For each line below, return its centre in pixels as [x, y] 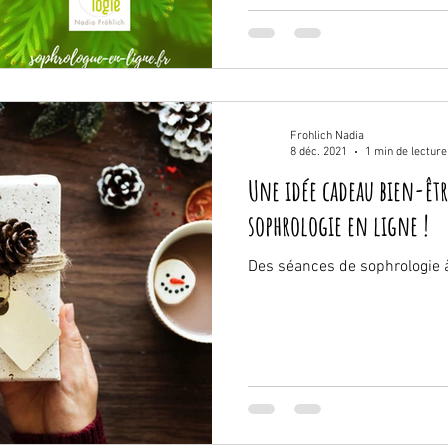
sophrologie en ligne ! [338, 225]
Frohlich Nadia [327, 135]
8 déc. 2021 [318, 152]
